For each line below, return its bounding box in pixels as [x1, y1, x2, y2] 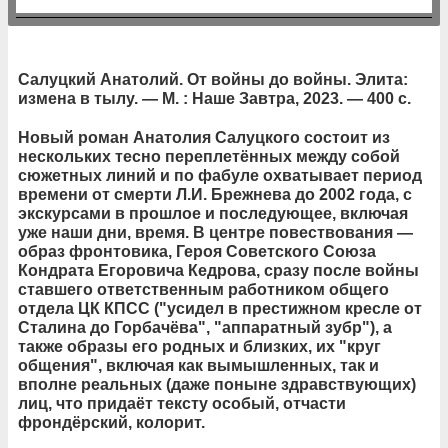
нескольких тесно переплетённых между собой [18, 147, 400, 165]
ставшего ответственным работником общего [18, 280, 389, 298]
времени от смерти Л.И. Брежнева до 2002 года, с [18, 185, 412, 203]
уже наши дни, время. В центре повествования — [18, 223, 413, 241]
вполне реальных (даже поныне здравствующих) [18, 375, 416, 393]
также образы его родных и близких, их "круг [18, 337, 381, 355]
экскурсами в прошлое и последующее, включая [18, 204, 408, 222]
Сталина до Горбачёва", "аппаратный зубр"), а [18, 318, 392, 336]
